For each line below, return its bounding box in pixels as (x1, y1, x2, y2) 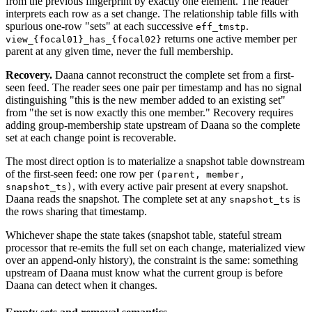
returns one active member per (162, 32, 297, 45)
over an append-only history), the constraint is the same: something (6, 253, 298, 266)
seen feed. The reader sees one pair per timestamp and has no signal (6, 81, 302, 93)
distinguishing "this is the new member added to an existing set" (6, 93, 286, 106)
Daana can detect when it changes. (6, 279, 157, 291)
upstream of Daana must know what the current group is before (6, 266, 283, 279)
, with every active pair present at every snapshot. (72, 180, 288, 192)
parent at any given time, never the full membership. (6, 45, 233, 57)
